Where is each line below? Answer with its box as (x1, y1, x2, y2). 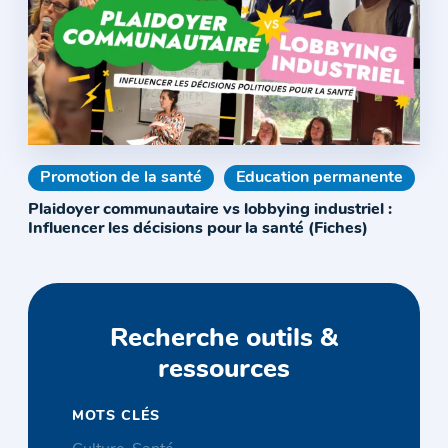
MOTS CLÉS (72, 409, 161, 425)
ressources (158, 357, 290, 385)
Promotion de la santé (40, 170, 202, 187)
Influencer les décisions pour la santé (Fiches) (28, 221, 368, 238)
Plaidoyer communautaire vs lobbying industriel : (28, 202, 392, 219)
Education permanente (236, 170, 403, 187)
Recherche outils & (110, 326, 338, 354)
